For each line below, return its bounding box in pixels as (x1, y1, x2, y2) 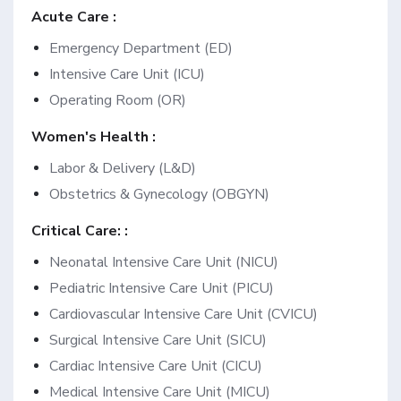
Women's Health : (31, 127, 156, 147)
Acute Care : (31, 7, 116, 27)
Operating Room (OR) (49, 90, 186, 110)
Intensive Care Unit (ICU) (49, 64, 205, 84)
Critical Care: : (31, 221, 128, 241)
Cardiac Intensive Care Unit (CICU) (49, 356, 262, 376)
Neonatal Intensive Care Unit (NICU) (49, 252, 278, 272)
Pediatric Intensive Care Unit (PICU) (49, 278, 274, 298)
